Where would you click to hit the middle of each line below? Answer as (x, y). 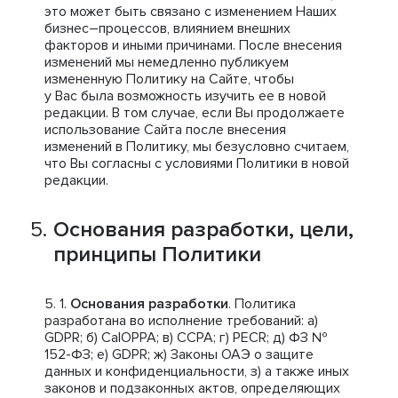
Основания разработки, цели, (203, 230)
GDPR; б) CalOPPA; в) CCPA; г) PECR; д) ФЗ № (186, 338)
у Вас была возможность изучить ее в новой (185, 96)
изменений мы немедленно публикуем (167, 62)
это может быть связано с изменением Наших (191, 12)
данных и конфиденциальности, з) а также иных (197, 371)
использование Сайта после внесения (165, 130)
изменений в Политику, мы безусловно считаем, (197, 147)
